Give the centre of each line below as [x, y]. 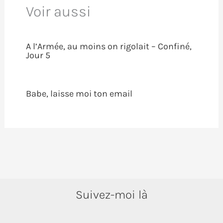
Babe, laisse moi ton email [79, 94]
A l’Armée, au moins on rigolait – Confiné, [109, 47]
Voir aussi [58, 12]
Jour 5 [38, 56]
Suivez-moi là [111, 194]
